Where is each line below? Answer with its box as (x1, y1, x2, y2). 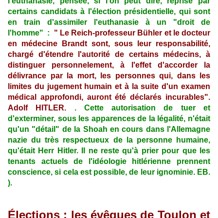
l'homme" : (8, 29, 54, 37)
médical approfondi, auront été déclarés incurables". (8, 93, 210, 102)
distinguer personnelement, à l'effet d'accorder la (8, 61, 210, 70)
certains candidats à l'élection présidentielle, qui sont (8, 7, 210, 16)
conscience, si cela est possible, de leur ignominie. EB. (8, 168, 210, 177)
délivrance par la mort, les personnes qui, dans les (8, 72, 210, 80)
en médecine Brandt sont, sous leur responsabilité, (8, 39, 210, 48)
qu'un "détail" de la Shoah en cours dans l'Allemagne (8, 125, 210, 134)
